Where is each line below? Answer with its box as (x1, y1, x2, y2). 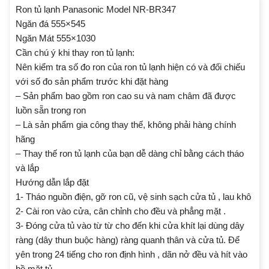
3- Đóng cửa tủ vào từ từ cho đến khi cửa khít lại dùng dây (16, 220, 244, 231)
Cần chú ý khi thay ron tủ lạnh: (16, 47, 134, 58)
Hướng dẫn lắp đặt (16, 177, 89, 187)
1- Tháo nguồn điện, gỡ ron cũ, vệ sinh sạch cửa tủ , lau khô (16, 191, 251, 202)
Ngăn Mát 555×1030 (16, 32, 95, 43)
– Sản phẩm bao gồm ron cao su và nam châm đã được (16, 90, 236, 101)
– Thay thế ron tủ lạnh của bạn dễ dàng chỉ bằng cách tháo (16, 148, 244, 159)
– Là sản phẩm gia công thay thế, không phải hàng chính (16, 119, 236, 130)
